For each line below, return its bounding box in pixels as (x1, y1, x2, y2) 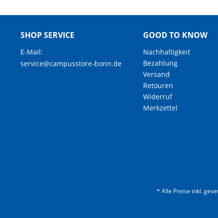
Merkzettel (143, 103, 178, 112)
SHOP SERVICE (20, 29, 74, 40)
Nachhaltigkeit (143, 47, 190, 56)
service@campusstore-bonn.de (20, 58, 122, 68)
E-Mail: (20, 47, 43, 56)
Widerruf (143, 91, 172, 101)
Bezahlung (143, 58, 178, 68)
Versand (143, 69, 170, 79)
